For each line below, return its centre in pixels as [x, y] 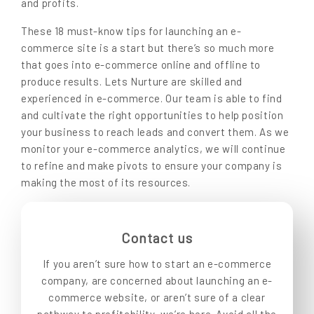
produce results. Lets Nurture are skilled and [132, 82]
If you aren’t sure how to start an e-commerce [157, 264]
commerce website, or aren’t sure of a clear [157, 298]
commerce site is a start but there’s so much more [148, 48]
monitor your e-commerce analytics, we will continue [153, 149]
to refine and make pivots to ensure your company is [152, 166]
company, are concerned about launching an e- [157, 281]
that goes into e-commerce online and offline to [141, 65]
